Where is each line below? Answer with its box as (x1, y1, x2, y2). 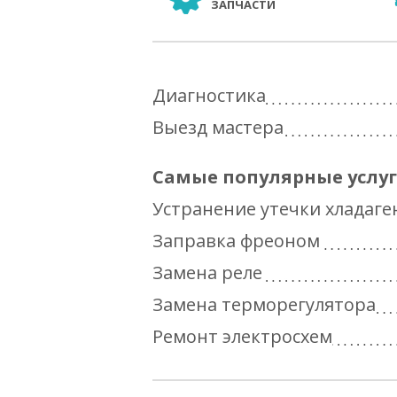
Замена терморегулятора (152, 292, 376, 316)
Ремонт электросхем (152, 323, 332, 348)
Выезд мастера (152, 114, 284, 139)
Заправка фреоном (152, 228, 320, 253)
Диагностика (152, 82, 266, 107)
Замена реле (152, 260, 262, 284)
